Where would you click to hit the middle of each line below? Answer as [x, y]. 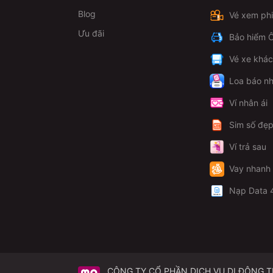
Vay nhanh [250, 169]
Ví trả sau [248, 147]
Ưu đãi [91, 34]
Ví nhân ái [248, 103]
